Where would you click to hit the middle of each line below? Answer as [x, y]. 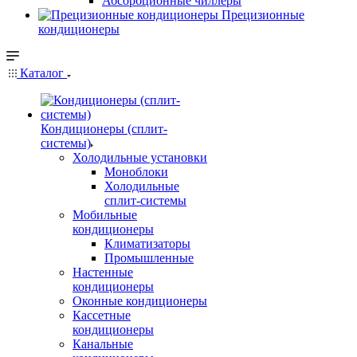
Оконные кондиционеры [140, 301]
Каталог [42, 73]
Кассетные [102, 315]
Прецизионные [263, 15]
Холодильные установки [140, 157]
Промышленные [149, 258]
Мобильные [105, 215]
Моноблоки [136, 172]
